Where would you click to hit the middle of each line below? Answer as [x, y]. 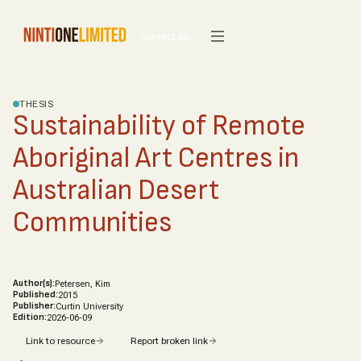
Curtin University [89, 307]
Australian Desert [116, 191]
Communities [92, 223]
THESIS [36, 104]
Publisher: [34, 306]
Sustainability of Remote [159, 126]
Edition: [30, 317]
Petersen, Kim [83, 284]
